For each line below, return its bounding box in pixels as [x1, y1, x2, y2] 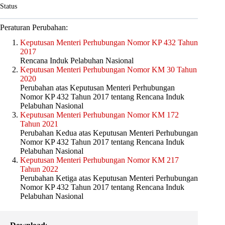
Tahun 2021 [20, 120, 58, 129]
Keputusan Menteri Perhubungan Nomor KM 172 [20, 110, 179, 120]
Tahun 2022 [20, 165, 58, 174]
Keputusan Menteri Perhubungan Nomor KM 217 [20, 156, 179, 165]
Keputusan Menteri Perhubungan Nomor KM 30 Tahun [20, 65, 197, 74]
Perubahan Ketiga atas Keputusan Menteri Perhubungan [20, 174, 198, 183]
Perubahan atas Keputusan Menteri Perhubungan [20, 83, 175, 92]
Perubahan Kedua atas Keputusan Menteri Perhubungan [20, 129, 198, 138]
